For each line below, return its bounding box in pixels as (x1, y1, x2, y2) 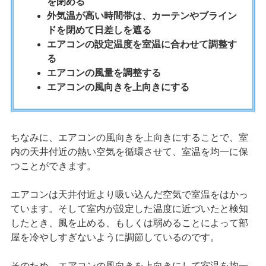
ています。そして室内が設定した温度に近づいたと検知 (10, 203, 248, 214)
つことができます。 (10, 160, 96, 171)
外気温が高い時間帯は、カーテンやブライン (46, 10, 237, 21)
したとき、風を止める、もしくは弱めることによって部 (10, 217, 248, 228)
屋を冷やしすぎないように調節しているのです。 (10, 232, 220, 242)
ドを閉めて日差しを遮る (46, 24, 151, 35)
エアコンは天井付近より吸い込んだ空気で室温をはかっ (10, 189, 248, 199)
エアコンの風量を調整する (46, 67, 161, 78)
